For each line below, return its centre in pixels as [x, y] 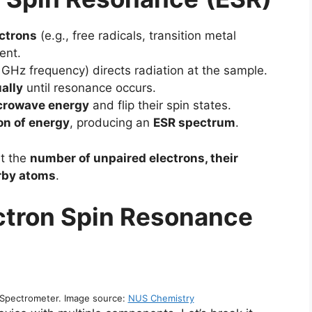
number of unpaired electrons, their [134, 158]
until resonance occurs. [89, 88]
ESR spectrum [194, 123]
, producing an [111, 123]
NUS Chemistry [161, 298]
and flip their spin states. [160, 105]
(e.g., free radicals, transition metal [136, 36]
